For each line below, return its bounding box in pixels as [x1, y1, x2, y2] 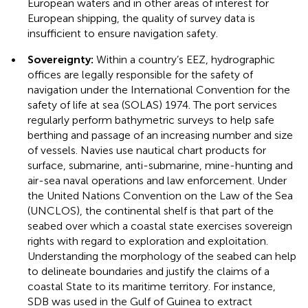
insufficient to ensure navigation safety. [27, 26, 218, 40]
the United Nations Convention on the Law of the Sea [27, 188, 293, 202]
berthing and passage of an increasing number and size [27, 128, 293, 142]
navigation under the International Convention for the [27, 82, 290, 96]
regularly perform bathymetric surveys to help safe [27, 113, 274, 126]
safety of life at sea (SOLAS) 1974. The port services [27, 98, 277, 111]
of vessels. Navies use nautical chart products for [27, 143, 266, 157]
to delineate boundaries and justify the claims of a [27, 264, 269, 278]
